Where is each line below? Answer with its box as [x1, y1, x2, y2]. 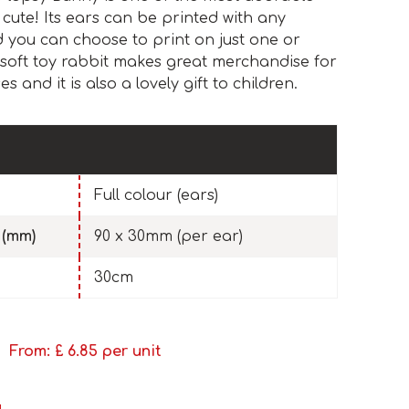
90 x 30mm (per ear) [94, 228, 243, 246]
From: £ [9, 343, 68, 361]
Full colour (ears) [94, 187, 218, 204]
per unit [102, 343, 162, 361]
